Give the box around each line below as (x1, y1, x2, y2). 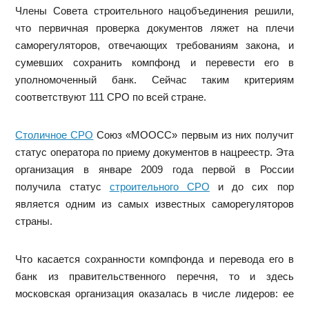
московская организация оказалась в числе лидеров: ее (15, 288, 294, 299)
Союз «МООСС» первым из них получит (93, 129, 294, 141)
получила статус (15, 181, 110, 192)
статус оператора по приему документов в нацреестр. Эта (15, 146, 294, 158)
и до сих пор (209, 181, 294, 192)
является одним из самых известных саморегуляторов (15, 198, 294, 210)
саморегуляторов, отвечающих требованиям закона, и (15, 39, 294, 51)
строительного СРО (109, 181, 210, 192)
